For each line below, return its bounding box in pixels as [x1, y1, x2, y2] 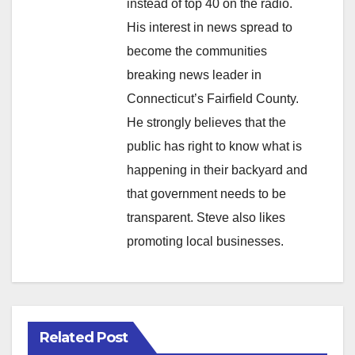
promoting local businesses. [127, 234, 284, 248]
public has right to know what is [127, 139, 302, 153]
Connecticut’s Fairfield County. [127, 91, 299, 105]
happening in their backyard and [127, 162, 307, 177]
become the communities [127, 44, 267, 58]
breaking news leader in [127, 67, 261, 82]
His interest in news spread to [127, 20, 292, 34]
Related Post [40, 328, 128, 346]
